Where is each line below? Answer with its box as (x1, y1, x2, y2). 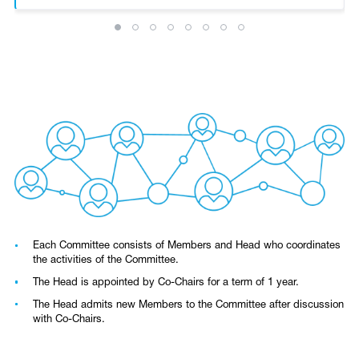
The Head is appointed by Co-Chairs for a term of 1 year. (33, 277, 299, 288)
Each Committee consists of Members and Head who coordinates (33, 241, 341, 252)
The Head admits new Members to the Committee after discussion (33, 300, 344, 310)
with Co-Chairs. (33, 314, 105, 325)
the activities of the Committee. (33, 256, 185, 266)
